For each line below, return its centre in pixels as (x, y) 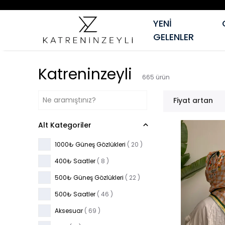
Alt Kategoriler (65, 125)
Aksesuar (69, 210)
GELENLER (174, 37)
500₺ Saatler (75, 194)
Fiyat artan (193, 100)
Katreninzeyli (85, 74)
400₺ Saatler (75, 161)
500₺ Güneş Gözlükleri (89, 177)
